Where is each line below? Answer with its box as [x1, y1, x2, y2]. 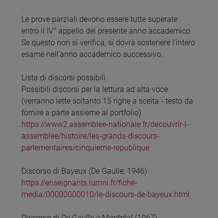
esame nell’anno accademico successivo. [21, 50, 163, 59]
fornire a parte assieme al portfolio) [21, 108, 141, 118]
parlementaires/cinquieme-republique [21, 143, 149, 153]
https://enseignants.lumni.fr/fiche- [21, 178, 137, 188]
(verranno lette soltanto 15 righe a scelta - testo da [21, 96, 193, 106]
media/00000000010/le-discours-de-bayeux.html [21, 190, 190, 200]
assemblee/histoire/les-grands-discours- [21, 131, 160, 141]
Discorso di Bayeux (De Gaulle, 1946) [21, 166, 147, 176]
